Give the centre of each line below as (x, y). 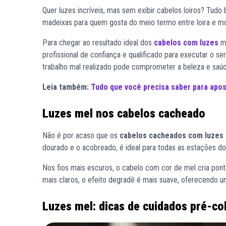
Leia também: (66, 87)
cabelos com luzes (185, 43)
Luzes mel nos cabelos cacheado (124, 114)
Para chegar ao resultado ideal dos (97, 43)
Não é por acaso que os (81, 136)
